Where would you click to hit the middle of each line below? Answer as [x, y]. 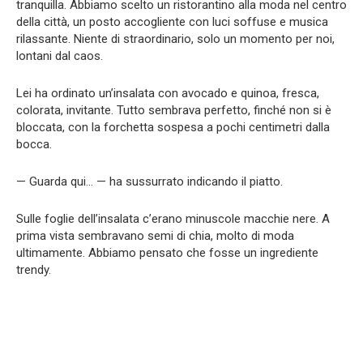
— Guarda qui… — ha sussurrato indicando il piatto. [149, 182]
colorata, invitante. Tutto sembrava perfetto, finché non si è [174, 111]
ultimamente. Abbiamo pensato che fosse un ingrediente [167, 253]
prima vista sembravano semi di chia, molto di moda [155, 236]
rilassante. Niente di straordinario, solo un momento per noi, [175, 39]
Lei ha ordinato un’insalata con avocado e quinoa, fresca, [168, 94]
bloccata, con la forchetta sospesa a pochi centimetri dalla [173, 128]
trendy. [34, 270]
